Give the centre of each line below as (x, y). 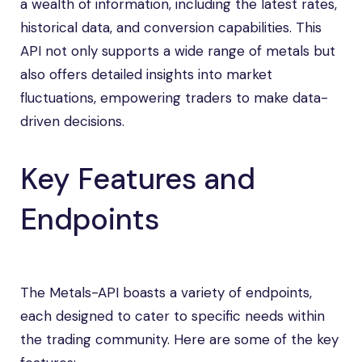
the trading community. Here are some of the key (179, 339)
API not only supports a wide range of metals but (178, 51)
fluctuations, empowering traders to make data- (174, 98)
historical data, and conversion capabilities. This (171, 27)
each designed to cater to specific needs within (173, 316)
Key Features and (138, 179)
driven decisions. (72, 121)
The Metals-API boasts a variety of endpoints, (166, 293)
